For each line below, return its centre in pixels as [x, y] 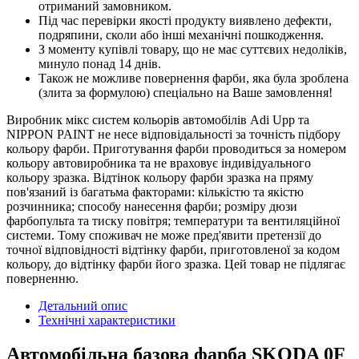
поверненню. [42, 279]
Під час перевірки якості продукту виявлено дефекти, [185, 21]
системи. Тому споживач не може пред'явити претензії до [164, 236]
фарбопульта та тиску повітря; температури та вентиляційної [173, 221]
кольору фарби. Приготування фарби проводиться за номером [176, 149]
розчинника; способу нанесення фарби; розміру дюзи [152, 207]
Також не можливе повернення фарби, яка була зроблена [194, 79]
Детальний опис [83, 306]
